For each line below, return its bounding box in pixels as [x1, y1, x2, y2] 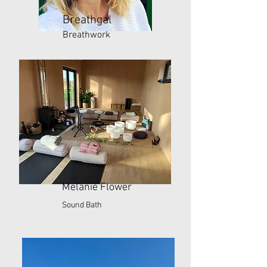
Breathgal [63, 13, 111, 27]
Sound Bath [62, 200, 102, 210]
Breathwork [63, 29, 110, 41]
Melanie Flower [62, 181, 132, 194]
